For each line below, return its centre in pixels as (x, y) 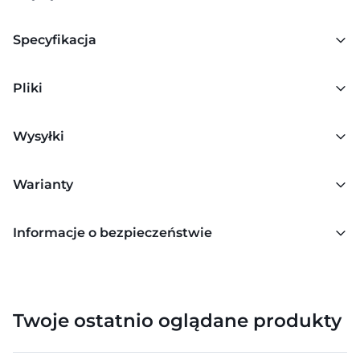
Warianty (43, 184)
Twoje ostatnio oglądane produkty (177, 320)
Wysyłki (39, 136)
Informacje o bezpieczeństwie (112, 233)
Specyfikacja (55, 40)
